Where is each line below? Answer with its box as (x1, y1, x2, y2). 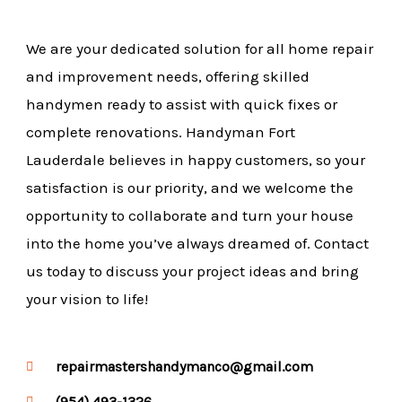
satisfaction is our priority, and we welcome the (26, 179, 354, 197)
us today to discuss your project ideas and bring (26, 262, 360, 281)
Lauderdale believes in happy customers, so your (26, 151, 366, 170)
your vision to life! (26, 290, 149, 309)
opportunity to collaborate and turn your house (26, 206, 354, 225)
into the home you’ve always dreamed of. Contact (26, 234, 370, 253)
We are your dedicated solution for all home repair (26, 39, 374, 58)
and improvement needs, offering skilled (26, 67, 310, 86)
